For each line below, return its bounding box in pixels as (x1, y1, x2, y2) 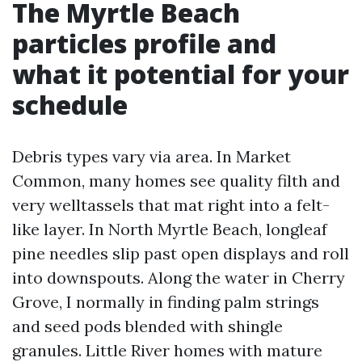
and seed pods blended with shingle (12, 316, 283, 336)
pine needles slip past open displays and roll (12, 243, 349, 263)
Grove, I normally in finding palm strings (12, 292, 319, 312)
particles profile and (12, 26, 276, 61)
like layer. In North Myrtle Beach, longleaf (12, 219, 327, 239)
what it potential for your (12, 57, 349, 91)
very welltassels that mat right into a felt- (12, 195, 330, 215)
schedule (12, 87, 128, 122)
